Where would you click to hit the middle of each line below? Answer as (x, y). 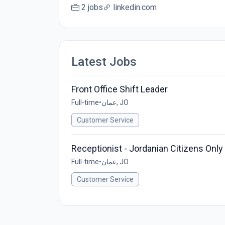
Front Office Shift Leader (120, 89)
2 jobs (92, 7)
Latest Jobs (104, 62)
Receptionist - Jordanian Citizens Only (147, 148)
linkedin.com (135, 7)
